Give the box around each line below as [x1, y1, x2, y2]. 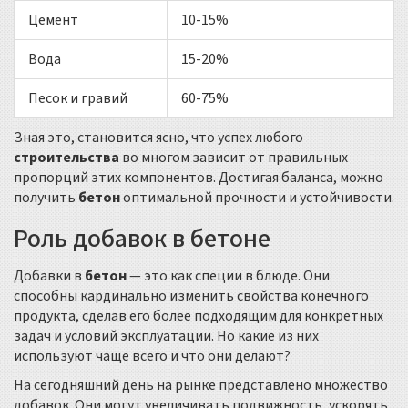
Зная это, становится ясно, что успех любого [14, 127, 303, 148]
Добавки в [14, 266, 85, 287]
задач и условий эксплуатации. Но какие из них [14, 326, 319, 347]
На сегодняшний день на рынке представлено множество [14, 375, 388, 396]
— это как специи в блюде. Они [127, 266, 330, 287]
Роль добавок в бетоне [14, 220, 270, 258]
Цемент [28, 10, 78, 31]
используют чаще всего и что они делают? [14, 346, 291, 367]
